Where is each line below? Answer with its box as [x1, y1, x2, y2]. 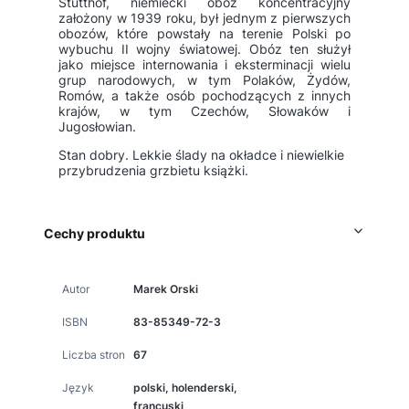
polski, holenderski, [133, 381, 237, 395]
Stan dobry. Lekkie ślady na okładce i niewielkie [58, 147, 344, 163]
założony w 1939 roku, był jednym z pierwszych [58, 10, 351, 26]
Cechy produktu [44, 225, 145, 242]
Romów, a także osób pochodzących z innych [58, 88, 351, 104]
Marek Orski [133, 282, 198, 297]
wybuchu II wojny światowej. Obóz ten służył [58, 41, 351, 58]
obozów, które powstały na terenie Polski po [58, 26, 351, 42]
